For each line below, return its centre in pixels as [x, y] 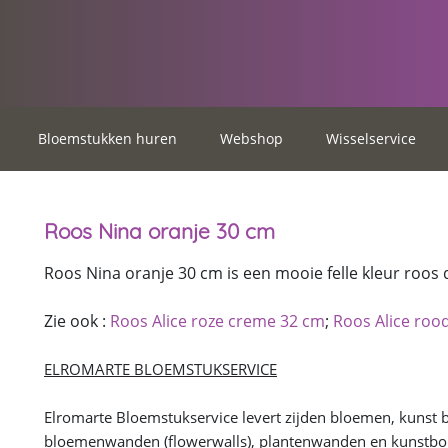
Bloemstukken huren [107, 139]
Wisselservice [371, 139]
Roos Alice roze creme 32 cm [217, 320]
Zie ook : [76, 320]
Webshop [251, 139]
